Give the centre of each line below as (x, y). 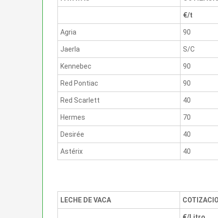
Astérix (72, 151)
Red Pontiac (79, 83)
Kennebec (76, 66)
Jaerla (70, 49)
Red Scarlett (80, 100)
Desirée (72, 134)
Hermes (73, 117)
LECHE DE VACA (86, 200)
